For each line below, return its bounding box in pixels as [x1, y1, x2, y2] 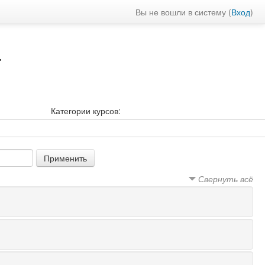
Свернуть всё [198, 173, 253, 185]
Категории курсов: [51, 105, 121, 117]
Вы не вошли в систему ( [135, 6, 231, 18]
